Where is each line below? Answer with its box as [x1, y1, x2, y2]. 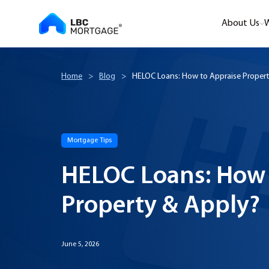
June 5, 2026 [61, 241, 99, 248]
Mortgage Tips [67, 137, 112, 144]
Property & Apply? [61, 193, 260, 219]
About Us [222, 19, 259, 28]
